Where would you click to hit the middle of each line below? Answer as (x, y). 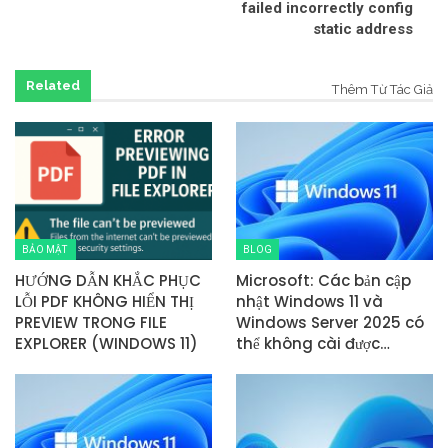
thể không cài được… (313, 343)
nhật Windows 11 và (309, 301)
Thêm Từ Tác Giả (382, 90)
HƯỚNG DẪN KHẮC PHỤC (108, 280)
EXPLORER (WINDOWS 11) (106, 343)
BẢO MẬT (45, 249)
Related (53, 86)
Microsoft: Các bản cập (323, 280)
